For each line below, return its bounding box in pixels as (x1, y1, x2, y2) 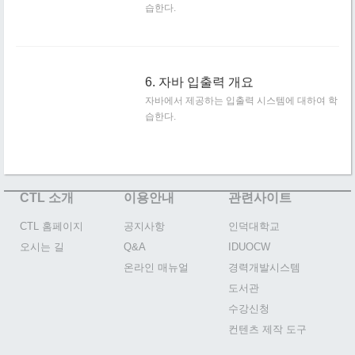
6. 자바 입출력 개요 (145, 74, 254, 89)
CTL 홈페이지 (20, 219, 83, 232)
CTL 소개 (20, 190, 74, 204)
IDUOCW (227, 240, 270, 253)
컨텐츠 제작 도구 (227, 323, 307, 335)
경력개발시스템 (227, 261, 300, 273)
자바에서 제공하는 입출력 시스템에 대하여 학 (145, 94, 338, 106)
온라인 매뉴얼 (124, 261, 189, 273)
